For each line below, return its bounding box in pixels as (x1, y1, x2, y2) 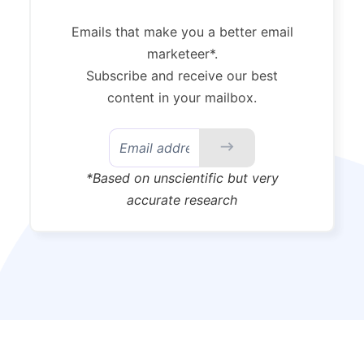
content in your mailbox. (107, 89, 257, 106)
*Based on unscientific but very (85, 169, 279, 186)
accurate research (127, 191, 237, 208)
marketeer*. (146, 45, 218, 62)
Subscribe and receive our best (86, 67, 278, 84)
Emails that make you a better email (71, 23, 293, 40)
